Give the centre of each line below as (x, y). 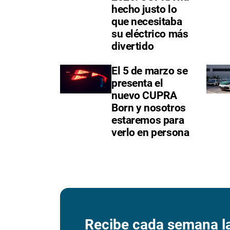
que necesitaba (147, 22)
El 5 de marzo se (150, 71)
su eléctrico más (150, 34)
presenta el (137, 83)
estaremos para (148, 120)
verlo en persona (150, 133)
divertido (133, 46)
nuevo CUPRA (144, 96)
